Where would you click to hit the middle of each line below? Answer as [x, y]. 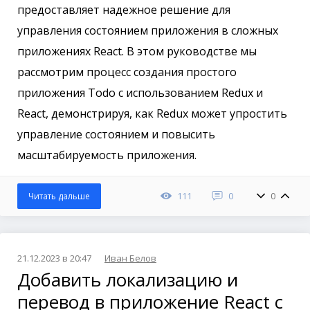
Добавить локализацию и [128, 279]
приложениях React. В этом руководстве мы [137, 51]
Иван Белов [130, 258]
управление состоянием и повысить [116, 134]
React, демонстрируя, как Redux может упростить [152, 113]
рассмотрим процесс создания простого [127, 72]
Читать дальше [59, 196]
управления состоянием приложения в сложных [148, 30]
